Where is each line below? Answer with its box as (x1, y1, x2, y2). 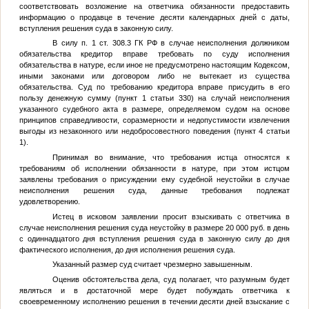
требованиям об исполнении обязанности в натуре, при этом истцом (19, 163, 290, 172)
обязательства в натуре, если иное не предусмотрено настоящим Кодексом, (19, 61, 290, 70)
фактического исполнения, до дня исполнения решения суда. (19, 245, 235, 254)
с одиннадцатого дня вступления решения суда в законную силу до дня (19, 234, 290, 243)
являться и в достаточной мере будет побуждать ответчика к (19, 286, 290, 295)
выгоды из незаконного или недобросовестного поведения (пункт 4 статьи (19, 127, 290, 136)
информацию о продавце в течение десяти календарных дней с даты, (19, 12, 290, 21)
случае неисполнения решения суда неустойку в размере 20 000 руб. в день (19, 223, 290, 232)
